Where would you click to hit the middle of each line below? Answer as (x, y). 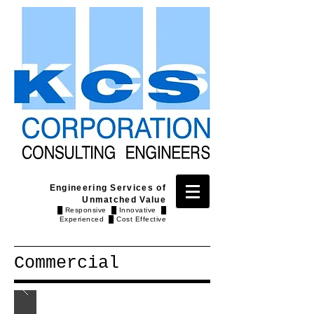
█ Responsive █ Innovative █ (111, 210)
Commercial (67, 263)
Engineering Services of (108, 188)
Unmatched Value (124, 200)
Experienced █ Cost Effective (112, 219)
